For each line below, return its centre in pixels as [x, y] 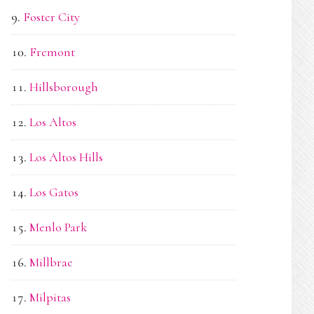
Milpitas [50, 297]
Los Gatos [54, 192]
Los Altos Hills [66, 157]
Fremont [52, 52]
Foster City [52, 17]
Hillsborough [64, 87]
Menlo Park [58, 227]
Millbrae [51, 262]
